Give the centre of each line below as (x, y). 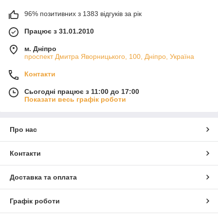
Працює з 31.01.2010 (59, 31)
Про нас (23, 129)
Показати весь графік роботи (75, 99)
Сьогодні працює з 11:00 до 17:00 (82, 91)
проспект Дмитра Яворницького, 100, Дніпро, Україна (109, 56)
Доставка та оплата (43, 177)
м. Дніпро (40, 48)
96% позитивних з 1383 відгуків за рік (83, 13)
